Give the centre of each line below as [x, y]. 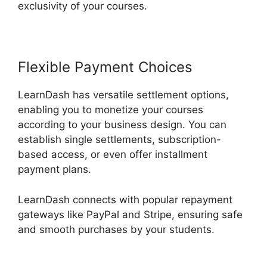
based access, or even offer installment [113, 155]
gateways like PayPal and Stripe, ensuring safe [130, 214]
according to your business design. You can [122, 125]
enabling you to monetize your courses [111, 110]
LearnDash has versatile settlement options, [123, 95]
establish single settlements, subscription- [119, 140]
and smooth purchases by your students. [116, 229]
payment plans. [55, 170]
